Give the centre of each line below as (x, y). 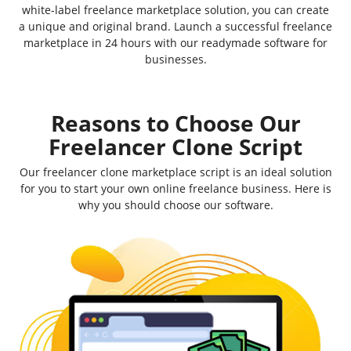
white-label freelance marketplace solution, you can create (175, 10)
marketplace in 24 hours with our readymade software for (175, 43)
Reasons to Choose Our (175, 123)
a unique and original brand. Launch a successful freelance (175, 26)
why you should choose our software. (175, 205)
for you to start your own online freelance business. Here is (175, 188)
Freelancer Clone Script (175, 147)
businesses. (175, 59)
